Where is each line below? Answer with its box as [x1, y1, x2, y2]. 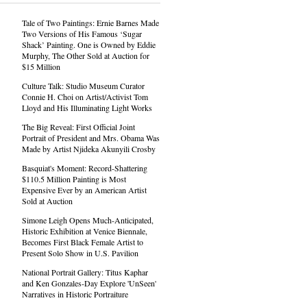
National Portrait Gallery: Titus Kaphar [21, 267, 148, 278]
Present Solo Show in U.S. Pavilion [21, 247, 138, 258]
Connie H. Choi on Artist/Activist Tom [21, 91, 148, 102]
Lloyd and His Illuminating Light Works [21, 102, 152, 113]
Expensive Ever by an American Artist [21, 184, 147, 195]
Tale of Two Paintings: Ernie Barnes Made [21, 17, 159, 28]
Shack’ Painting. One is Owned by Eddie [21, 39, 156, 50]
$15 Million [21, 61, 60, 72]
